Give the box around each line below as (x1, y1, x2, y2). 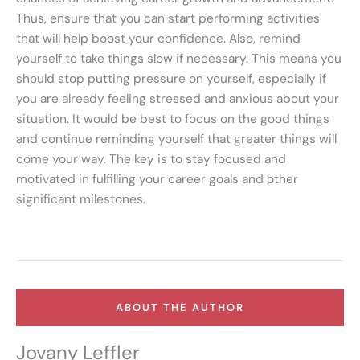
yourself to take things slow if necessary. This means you (16, 51, 342, 67)
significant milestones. (16, 191, 145, 208)
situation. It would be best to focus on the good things (16, 111, 329, 128)
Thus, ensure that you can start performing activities (16, 10, 320, 27)
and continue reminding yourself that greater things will (16, 131, 337, 148)
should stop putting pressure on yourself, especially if (16, 71, 326, 88)
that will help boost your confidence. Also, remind (16, 31, 301, 47)
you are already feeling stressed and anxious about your (16, 91, 339, 108)
